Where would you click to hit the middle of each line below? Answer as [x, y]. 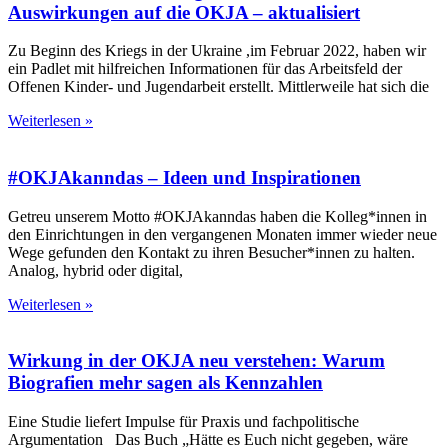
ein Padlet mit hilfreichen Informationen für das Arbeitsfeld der [205, 69]
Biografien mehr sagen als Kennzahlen [165, 383]
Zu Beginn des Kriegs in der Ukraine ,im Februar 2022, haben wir [217, 51]
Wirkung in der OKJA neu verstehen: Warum [196, 361]
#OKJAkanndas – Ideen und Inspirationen [184, 177]
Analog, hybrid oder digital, [95, 270]
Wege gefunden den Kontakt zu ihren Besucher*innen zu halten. [211, 252]
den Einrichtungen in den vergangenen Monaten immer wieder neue [222, 234]
